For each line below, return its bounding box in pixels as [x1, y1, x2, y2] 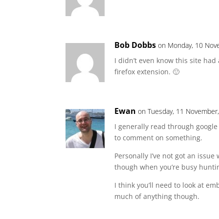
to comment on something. [114, 133, 203, 142]
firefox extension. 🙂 [114, 67, 180, 76]
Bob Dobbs [114, 40, 156, 50]
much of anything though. [114, 192, 200, 201]
